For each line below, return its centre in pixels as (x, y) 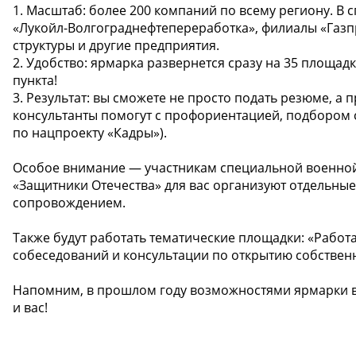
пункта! (35, 80)
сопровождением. (69, 202)
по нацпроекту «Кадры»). (90, 132)
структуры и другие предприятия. (116, 45)
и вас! (30, 307)
